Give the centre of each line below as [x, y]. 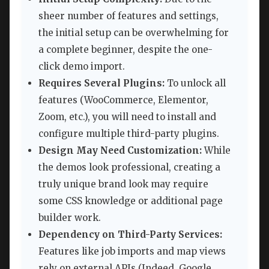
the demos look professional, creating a [129, 167]
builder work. [70, 217]
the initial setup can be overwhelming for [134, 32]
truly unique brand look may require [123, 184]
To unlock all [195, 83]
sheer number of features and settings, [128, 16]
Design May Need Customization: [120, 150]
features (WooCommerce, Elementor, [123, 100]
